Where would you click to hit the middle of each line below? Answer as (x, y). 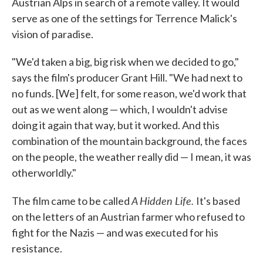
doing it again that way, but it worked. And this (116, 125)
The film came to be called (72, 201)
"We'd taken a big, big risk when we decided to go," (125, 62)
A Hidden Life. (164, 201)
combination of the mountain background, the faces (129, 141)
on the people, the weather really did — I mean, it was (131, 157)
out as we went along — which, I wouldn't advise (120, 109)
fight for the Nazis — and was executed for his (115, 233)
